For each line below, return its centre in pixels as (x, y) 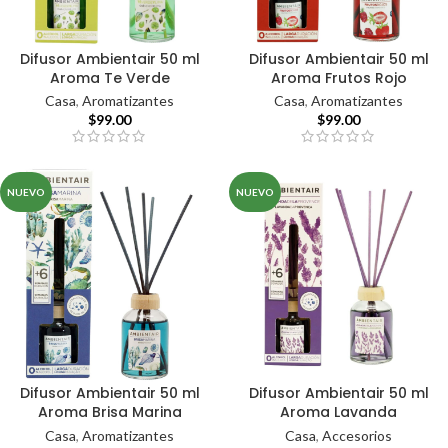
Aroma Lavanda (338, 412)
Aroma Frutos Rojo (338, 77)
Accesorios (357, 435)
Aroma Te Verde (109, 77)
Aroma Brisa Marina (109, 412)
